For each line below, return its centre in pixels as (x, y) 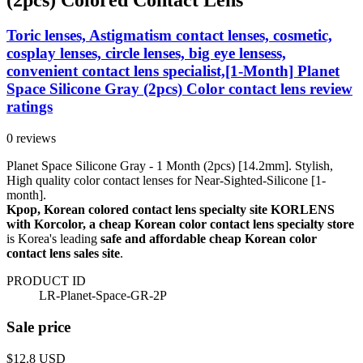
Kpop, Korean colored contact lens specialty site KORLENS (171, 210)
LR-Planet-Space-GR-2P (103, 296)
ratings (30, 107)
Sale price (38, 327)
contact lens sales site (63, 254)
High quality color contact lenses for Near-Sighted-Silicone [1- (166, 181)
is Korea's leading (53, 239)
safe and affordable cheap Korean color (209, 239)
